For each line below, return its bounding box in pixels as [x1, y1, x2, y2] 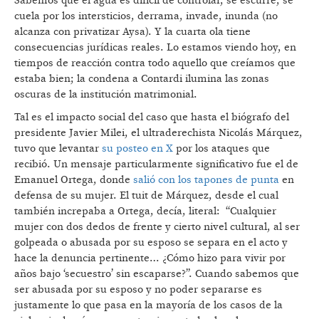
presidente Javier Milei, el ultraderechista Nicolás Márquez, [14, 125, 303, 140]
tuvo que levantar [14, 141, 102, 155]
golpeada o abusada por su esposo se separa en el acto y [14, 235, 288, 249]
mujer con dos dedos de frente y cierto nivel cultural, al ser [14, 219, 300, 234]
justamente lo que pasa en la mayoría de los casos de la [14, 298, 283, 312]
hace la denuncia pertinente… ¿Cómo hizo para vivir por [14, 251, 286, 265]
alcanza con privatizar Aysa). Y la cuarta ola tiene [14, 24, 251, 38]
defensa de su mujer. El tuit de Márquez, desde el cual [14, 188, 278, 202]
